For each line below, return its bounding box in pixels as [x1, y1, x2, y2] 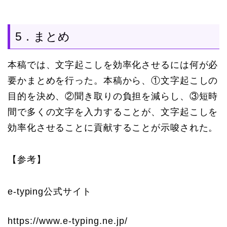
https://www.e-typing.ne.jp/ [8, 215, 128, 226]
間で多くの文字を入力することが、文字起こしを [8, 106, 218, 117]
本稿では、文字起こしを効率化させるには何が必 [8, 59, 218, 70]
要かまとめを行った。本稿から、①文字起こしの [8, 75, 218, 86]
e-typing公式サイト [8, 186, 92, 197]
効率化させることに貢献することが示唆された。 [8, 122, 218, 133]
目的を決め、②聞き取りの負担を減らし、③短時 [8, 91, 218, 101]
